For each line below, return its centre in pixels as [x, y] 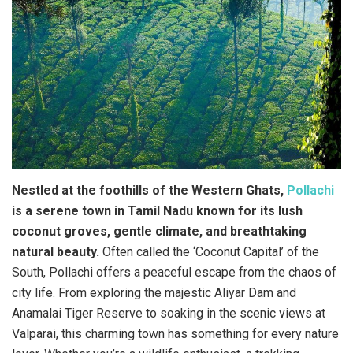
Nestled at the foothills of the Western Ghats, [149, 190]
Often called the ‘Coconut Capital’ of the [209, 252]
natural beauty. [56, 252]
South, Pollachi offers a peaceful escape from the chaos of [174, 272]
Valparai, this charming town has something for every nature [175, 334]
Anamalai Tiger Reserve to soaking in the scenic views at [169, 313]
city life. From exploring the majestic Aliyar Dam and [154, 293]
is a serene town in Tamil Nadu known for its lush [157, 211]
